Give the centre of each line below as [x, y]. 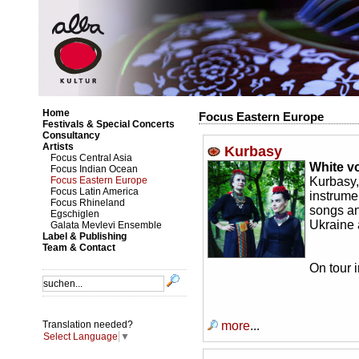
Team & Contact [79, 248]
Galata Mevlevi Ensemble [106, 225]
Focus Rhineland [88, 203]
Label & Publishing [85, 236]
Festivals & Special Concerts [109, 124]
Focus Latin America [95, 192]
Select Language [81, 337]
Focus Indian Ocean [94, 169]
